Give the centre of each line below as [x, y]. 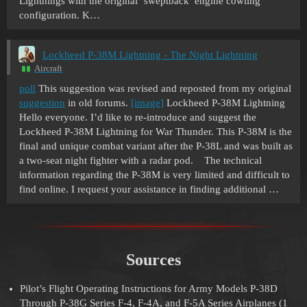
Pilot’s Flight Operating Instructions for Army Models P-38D [148, 289]
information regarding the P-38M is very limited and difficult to [155, 175]
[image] [147, 103]
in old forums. [98, 103]
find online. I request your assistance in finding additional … [149, 189]
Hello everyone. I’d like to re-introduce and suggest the [138, 118]
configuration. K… [60, 15]
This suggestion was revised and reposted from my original [163, 89]
